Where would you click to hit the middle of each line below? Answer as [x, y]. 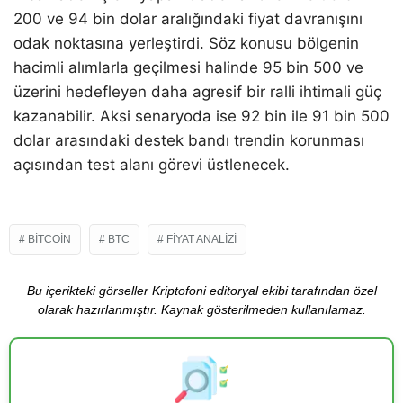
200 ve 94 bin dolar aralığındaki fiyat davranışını [188, 19]
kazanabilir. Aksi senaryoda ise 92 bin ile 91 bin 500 [201, 116]
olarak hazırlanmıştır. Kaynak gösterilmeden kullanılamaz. [201, 310]
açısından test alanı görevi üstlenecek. [152, 165]
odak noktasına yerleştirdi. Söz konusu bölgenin [186, 44]
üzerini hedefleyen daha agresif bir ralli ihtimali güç [197, 92]
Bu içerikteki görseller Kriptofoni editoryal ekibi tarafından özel [201, 291]
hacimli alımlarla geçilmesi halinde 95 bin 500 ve [188, 68]
